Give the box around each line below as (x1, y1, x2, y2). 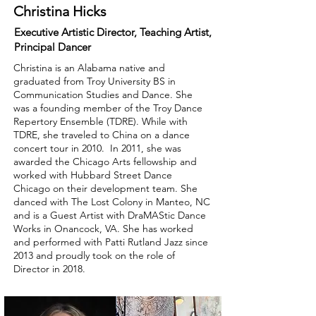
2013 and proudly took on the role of (13, 249, 175, 262)
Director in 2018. (13, 262, 85, 275)
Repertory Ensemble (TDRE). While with (13, 115, 188, 128)
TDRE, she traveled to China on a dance (13, 128, 190, 141)
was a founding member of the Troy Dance (13, 102, 202, 114)
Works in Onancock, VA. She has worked (13, 222, 193, 235)
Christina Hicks (13, 3, 107, 20)
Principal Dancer (14, 40, 91, 54)
